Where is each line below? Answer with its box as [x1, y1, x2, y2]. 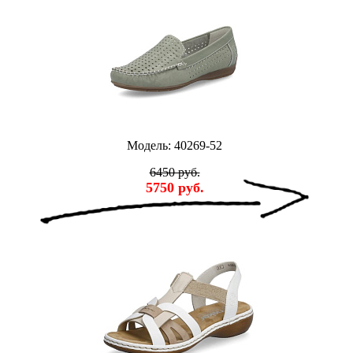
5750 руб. [145, 180, 204, 196]
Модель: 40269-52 [127, 139, 222, 153]
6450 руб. [149, 165, 200, 180]
